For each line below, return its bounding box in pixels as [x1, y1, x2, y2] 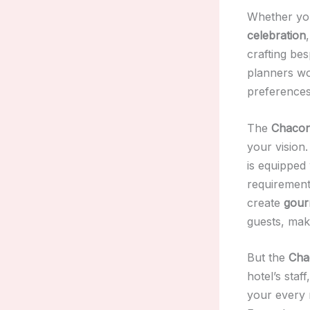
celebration [247, 28, 306, 42]
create [247, 195, 284, 210]
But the [247, 250, 289, 265]
